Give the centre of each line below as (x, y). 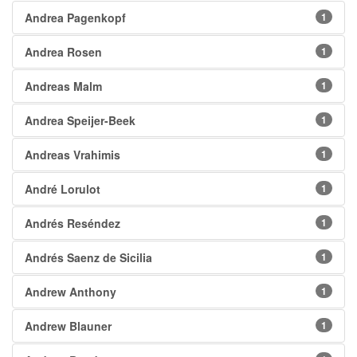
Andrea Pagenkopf (75, 18)
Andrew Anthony (71, 292)
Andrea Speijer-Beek (80, 121)
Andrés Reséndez (73, 224)
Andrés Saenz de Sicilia (88, 258)
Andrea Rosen (63, 52)
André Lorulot (63, 189)
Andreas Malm (63, 86)
